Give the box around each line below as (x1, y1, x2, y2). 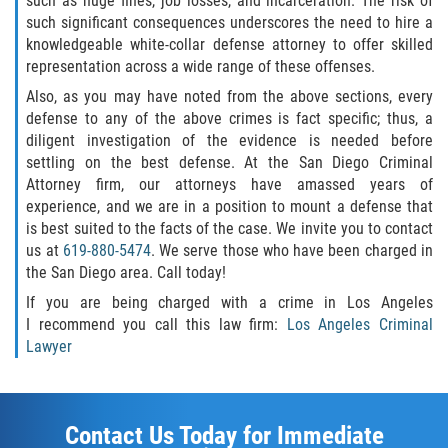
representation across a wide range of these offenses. (26, 57, 376, 77)
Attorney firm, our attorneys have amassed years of (26, 175, 433, 195)
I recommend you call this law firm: (26, 315, 287, 335)
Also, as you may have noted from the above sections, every (26, 87, 433, 107)
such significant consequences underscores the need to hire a (26, 13, 433, 33)
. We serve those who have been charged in (150, 241, 434, 261)
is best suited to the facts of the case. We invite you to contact (26, 219, 433, 239)
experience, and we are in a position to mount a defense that (26, 197, 433, 217)
